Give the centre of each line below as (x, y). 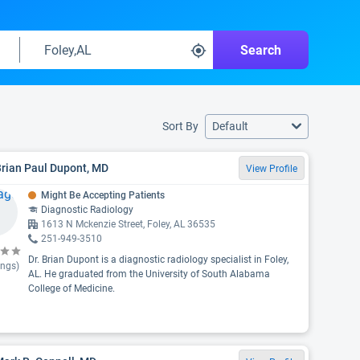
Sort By (180, 126)
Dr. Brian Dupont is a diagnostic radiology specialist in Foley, (158, 260)
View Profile (272, 169)
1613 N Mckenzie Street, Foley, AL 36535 (128, 224)
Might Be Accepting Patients (102, 195)
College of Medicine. (71, 288)
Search (261, 50)
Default (230, 126)
